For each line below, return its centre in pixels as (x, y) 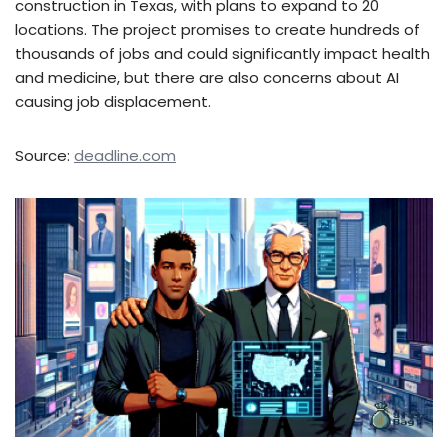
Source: (44, 156)
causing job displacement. (113, 102)
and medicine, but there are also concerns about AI (207, 78)
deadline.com (125, 156)
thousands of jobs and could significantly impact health (222, 54)
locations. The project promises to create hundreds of (217, 30)
